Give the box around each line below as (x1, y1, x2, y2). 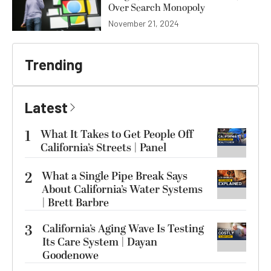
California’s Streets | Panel (41, 140, 166, 157)
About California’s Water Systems (42, 181, 203, 198)
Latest (25, 99, 68, 117)
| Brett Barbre (42, 195, 109, 212)
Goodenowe (42, 247, 99, 264)
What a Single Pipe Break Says (42, 168, 188, 185)
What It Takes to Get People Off (41, 126, 193, 143)
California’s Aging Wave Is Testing (42, 221, 204, 238)
